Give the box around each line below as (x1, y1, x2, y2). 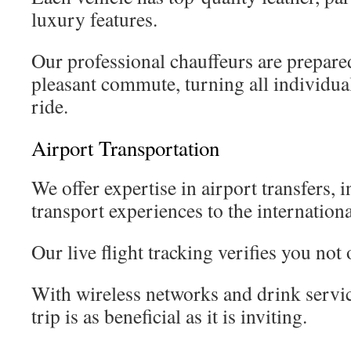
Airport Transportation (31, 134, 219, 162)
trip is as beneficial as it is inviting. (31, 302, 307, 329)
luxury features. (31, 5, 157, 32)
